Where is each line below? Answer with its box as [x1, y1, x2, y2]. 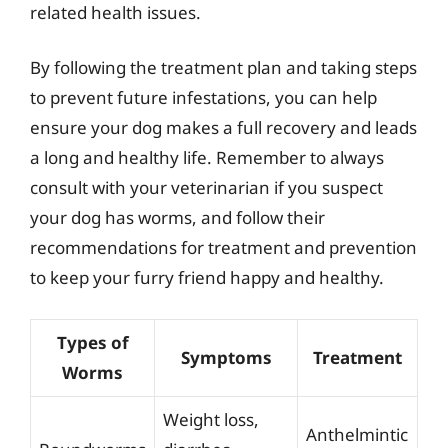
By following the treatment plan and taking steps [30, 56, 417, 79]
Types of [56, 330, 129, 354]
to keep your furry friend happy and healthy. [30, 266, 384, 289]
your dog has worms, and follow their [30, 206, 325, 229]
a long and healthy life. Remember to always [30, 146, 384, 169]
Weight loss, [163, 407, 259, 431]
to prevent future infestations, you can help [30, 86, 377, 109]
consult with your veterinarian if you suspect [30, 176, 383, 199]
